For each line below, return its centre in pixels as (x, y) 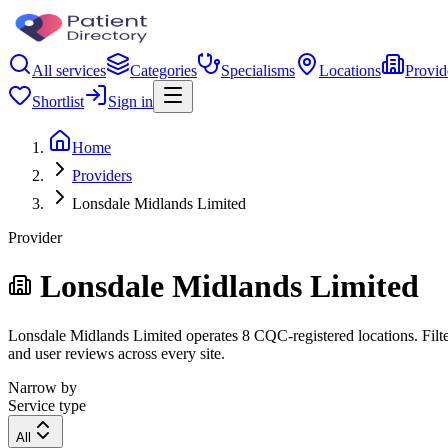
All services (69, 70)
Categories (163, 70)
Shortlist (58, 101)
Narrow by (42, 387)
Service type (47, 405)
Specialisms (258, 70)
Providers (102, 175)
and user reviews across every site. (116, 353)
